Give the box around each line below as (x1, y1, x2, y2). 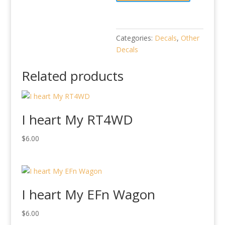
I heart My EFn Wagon (21, 185, 155, 203)
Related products (21, 67, 124, 85)
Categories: (116, 33, 155, 43)
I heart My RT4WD (21, 110, 133, 129)
